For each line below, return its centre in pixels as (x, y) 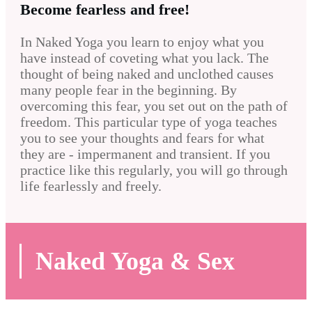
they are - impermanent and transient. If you (145, 154)
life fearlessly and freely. (91, 186)
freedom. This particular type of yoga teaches (149, 122)
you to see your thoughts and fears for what (142, 138)
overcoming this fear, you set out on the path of (154, 106)
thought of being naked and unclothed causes (147, 74)
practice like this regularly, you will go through (154, 170)
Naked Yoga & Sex (135, 262)
